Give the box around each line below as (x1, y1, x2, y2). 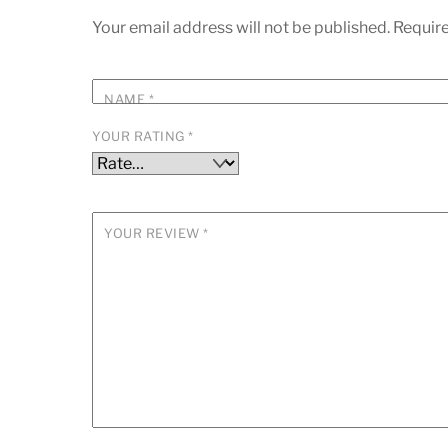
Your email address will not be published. (92, 17, 390, 37)
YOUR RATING (92, 129, 189, 145)
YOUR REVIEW (104, 225, 204, 241)
